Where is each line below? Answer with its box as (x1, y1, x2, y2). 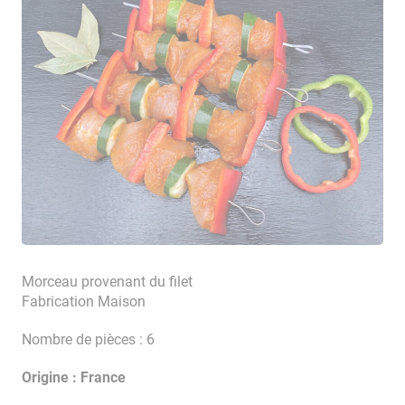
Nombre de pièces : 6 (21, 331, 155, 349)
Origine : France (21, 369, 126, 387)
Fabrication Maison (21, 293, 146, 311)
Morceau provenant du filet (21, 273, 193, 291)
